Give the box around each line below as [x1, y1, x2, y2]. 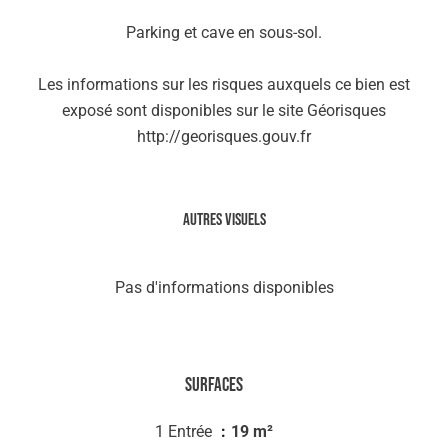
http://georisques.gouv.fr [137, 127, 311, 146]
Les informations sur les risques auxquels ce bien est [38, 75, 410, 94]
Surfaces [185, 374, 243, 397]
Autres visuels [182, 210, 266, 230]
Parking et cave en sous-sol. [126, 23, 322, 42]
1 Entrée [155, 422, 216, 441]
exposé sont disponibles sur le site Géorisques [62, 101, 386, 120]
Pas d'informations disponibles [114, 278, 334, 297]
